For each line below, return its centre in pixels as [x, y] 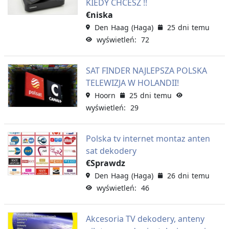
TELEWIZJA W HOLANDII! [132, 83]
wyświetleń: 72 [120, 39]
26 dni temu [188, 175]
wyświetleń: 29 [112, 107]
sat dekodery [111, 151]
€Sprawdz [105, 163]
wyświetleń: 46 [120, 188]
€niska [99, 15]
